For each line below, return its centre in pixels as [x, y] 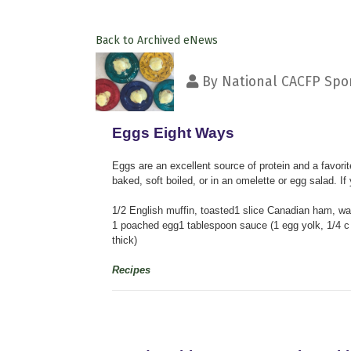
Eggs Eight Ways [173, 132]
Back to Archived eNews [157, 40]
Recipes [131, 270]
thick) [125, 240]
